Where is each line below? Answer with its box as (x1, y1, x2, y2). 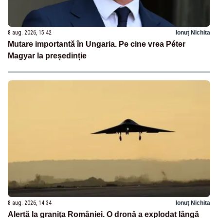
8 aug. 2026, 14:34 (8, 199, 52, 206)
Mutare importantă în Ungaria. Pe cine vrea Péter (8, 40, 185, 49)
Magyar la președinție (8, 52, 87, 60)
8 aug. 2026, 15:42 (8, 29, 52, 36)
